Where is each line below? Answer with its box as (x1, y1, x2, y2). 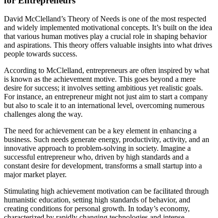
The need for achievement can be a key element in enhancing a (4, 127, 197, 135)
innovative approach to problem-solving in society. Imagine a (4, 144, 191, 153)
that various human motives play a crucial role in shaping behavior (4, 32, 207, 41)
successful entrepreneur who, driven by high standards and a (4, 153, 189, 162)
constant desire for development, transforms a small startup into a (4, 162, 202, 170)
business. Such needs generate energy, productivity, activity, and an (4, 135, 209, 144)
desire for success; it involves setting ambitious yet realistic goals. (4, 84, 203, 92)
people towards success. (4, 50, 77, 58)
